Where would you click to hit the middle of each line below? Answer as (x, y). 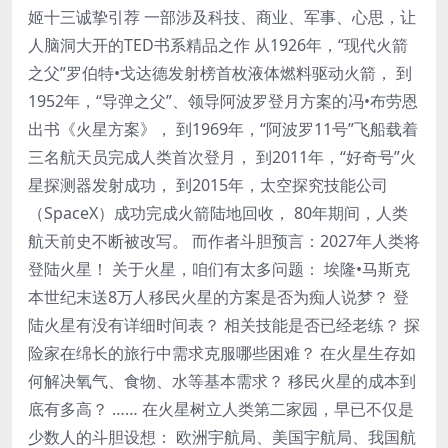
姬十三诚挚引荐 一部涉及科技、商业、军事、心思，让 (222, 16)
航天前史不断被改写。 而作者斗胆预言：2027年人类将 (224, 240)
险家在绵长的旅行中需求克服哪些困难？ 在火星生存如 (222, 352)
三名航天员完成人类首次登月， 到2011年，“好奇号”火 (222, 156)
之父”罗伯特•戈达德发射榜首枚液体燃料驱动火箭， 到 (220, 72)
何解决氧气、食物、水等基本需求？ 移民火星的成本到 (222, 380)
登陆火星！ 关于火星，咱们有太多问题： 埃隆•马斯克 (219, 268)
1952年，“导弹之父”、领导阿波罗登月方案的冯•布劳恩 (223, 100)
